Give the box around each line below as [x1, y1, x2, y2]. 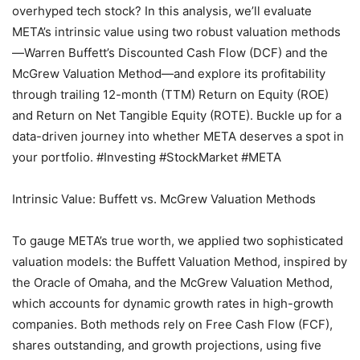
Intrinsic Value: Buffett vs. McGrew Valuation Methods [12, 191, 316, 207]
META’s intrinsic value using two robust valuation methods [12, 24, 341, 40]
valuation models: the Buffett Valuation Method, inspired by [12, 254, 347, 270]
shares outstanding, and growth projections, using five [12, 337, 321, 354]
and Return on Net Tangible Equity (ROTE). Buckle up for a [12, 108, 342, 124]
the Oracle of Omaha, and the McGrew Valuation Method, [12, 275, 333, 291]
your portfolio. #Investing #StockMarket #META [12, 149, 281, 166]
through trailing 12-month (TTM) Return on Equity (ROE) [12, 87, 329, 103]
